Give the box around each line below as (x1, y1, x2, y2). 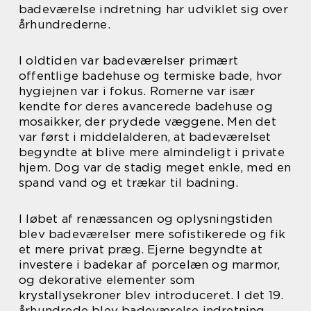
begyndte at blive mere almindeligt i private (19, 145, 285, 160)
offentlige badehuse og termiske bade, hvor (19, 69, 283, 83)
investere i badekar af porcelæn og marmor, (19, 258, 280, 272)
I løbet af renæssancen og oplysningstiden (19, 212, 273, 226)
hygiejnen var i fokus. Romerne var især (19, 84, 255, 99)
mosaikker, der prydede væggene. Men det (19, 115, 276, 129)
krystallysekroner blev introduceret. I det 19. (19, 288, 284, 303)
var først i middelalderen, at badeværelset (19, 130, 271, 144)
